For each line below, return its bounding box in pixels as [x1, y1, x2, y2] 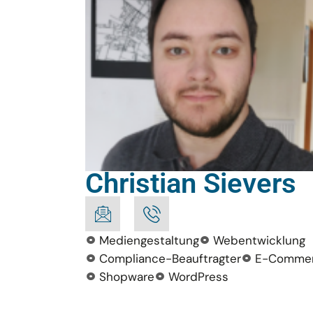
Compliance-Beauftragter [99, 251, 242, 266]
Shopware [99, 269, 155, 284]
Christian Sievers [85, 167, 297, 200]
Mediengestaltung [99, 233, 200, 248]
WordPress [168, 269, 229, 284]
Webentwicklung [213, 233, 306, 248]
